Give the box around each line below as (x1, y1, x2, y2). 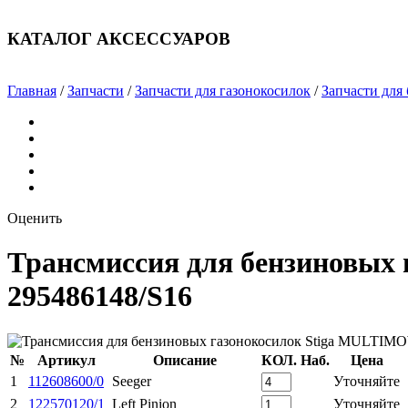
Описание (153, 352, 217, 368)
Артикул (37, 352, 96, 368)
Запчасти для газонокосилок (135, 82, 311, 98)
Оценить (7, 209, 62, 226)
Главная (7, 82, 56, 98)
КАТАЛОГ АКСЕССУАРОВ (7, 29, 230, 49)
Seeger (112, 372, 151, 389)
